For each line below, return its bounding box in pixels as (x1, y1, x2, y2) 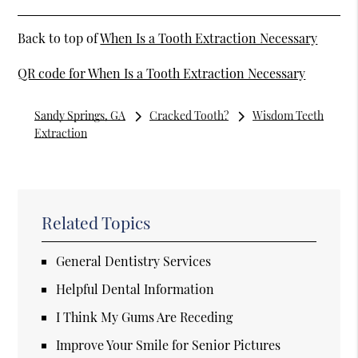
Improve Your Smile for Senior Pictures (56, 336, 281, 354)
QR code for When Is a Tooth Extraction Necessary (18, 64, 306, 82)
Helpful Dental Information (56, 280, 215, 298)
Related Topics (42, 211, 151, 234)
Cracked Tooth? (149, 107, 229, 123)
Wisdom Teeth (252, 107, 324, 123)
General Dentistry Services (56, 253, 212, 270)
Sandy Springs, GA (34, 107, 125, 123)
